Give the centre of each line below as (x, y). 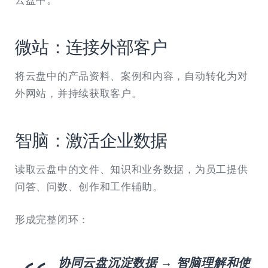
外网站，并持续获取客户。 (79, 94)
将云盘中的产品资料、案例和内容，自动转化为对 (132, 76)
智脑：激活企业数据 (91, 140)
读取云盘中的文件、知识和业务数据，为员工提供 (132, 170)
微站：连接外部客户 (91, 47)
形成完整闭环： (52, 220)
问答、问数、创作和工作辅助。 (89, 187)
